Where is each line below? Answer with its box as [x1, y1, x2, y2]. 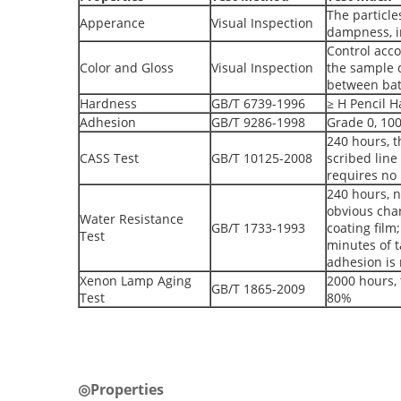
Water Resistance [80, 210, 183, 227]
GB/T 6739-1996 [211, 95, 305, 112]
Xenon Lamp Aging [80, 272, 192, 289]
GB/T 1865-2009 [211, 280, 305, 297]
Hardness [80, 95, 137, 112]
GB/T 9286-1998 [211, 114, 305, 131]
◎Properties [78, 380, 164, 399]
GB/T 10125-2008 [211, 149, 312, 166]
